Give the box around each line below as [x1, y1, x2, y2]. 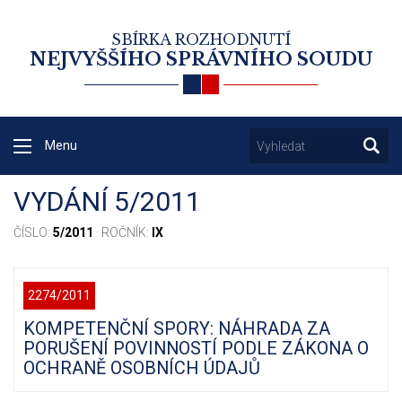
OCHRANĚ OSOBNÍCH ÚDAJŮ [23, 357, 260, 380]
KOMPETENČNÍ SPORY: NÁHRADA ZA [23, 318, 330, 340]
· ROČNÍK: [93, 225, 152, 240]
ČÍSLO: [13, 225, 53, 240]
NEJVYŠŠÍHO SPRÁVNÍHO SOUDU [30, 48, 372, 70]
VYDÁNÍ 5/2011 [13, 186, 201, 218]
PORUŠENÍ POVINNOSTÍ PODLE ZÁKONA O [23, 337, 369, 360]
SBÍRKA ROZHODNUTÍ [111, 31, 291, 48]
